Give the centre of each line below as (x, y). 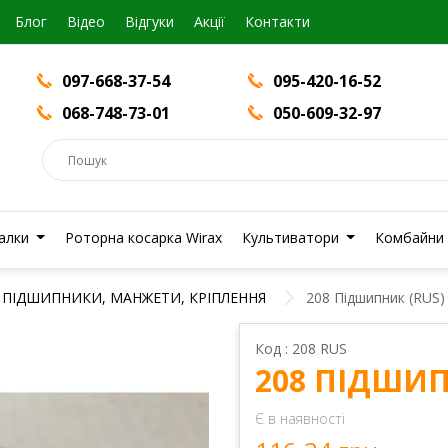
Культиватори (292, 237)
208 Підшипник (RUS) (375, 297)
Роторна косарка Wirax (143, 237)
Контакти (277, 21)
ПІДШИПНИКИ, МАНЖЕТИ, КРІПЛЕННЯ (134, 297)
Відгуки (149, 21)
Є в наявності (300, 418)
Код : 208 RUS (301, 348)
